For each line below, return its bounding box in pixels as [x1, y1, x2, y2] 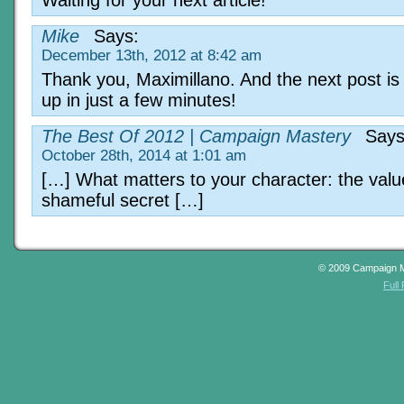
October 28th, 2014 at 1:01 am [41, 146, 246, 164]
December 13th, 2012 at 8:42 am [41, 46, 262, 64]
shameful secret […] [41, 189, 204, 210]
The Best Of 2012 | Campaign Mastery [41, 125, 351, 146]
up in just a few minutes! [41, 89, 236, 110]
